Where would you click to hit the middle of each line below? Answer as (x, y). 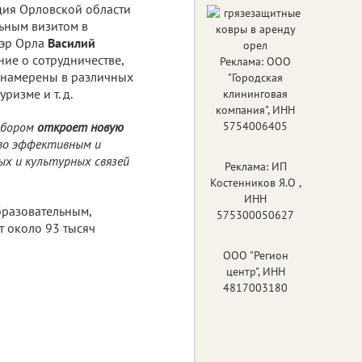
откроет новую (79, 126)
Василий (72, 42)
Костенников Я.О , (255, 182)
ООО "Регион (255, 255)
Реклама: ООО (255, 61)
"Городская (255, 77)
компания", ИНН (255, 109)
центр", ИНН (255, 271)
